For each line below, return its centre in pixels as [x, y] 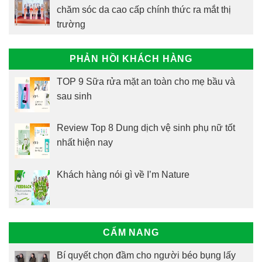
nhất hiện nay [85, 143]
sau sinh [74, 96]
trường [71, 24]
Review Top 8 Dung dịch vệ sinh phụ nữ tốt [146, 128]
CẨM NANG [131, 233]
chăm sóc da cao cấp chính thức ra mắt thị [144, 9]
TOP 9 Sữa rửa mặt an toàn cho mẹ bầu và [146, 81]
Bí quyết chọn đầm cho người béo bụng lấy [146, 256]
